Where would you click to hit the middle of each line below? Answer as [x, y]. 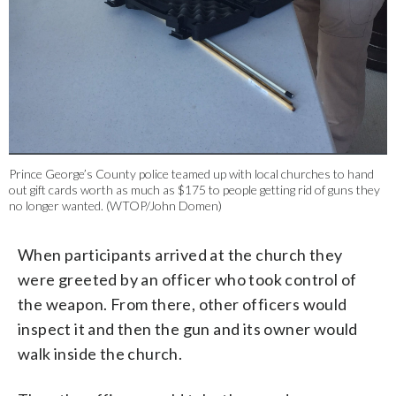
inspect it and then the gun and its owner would [188, 329]
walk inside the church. [100, 354]
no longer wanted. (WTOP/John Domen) [115, 206]
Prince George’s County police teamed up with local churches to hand [191, 174]
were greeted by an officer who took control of [187, 280]
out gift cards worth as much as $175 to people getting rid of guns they [194, 190]
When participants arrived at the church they [180, 255]
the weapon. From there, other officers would [183, 305]
